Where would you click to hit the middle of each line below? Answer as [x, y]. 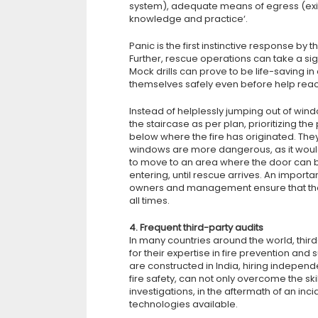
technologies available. [183, 304]
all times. [149, 201]
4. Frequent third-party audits [196, 227]
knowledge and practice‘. [188, 19]
